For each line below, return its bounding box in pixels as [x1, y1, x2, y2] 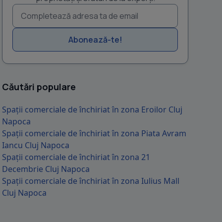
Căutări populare [2, 81, 76, 93]
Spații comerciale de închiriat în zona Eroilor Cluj [2, 104, 182, 115]
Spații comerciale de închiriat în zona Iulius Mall [2, 175, 179, 186]
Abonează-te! [68, 34, 122, 45]
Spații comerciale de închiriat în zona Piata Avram [2, 128, 186, 139]
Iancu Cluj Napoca [2, 140, 69, 151]
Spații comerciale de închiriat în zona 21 [2, 152, 150, 163]
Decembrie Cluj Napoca [2, 164, 90, 174]
